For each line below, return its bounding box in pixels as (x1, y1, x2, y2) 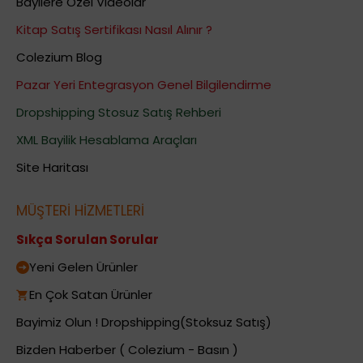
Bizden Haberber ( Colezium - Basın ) (16, 340, 238, 358)
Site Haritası (16, 158, 88, 176)
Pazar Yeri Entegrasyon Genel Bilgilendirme (16, 75, 271, 93)
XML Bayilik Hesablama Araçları (16, 130, 197, 148)
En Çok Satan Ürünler (29, 285, 152, 303)
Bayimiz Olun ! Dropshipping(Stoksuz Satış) (16, 313, 271, 331)
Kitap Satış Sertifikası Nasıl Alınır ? (16, 20, 212, 38)
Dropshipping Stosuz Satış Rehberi (16, 103, 221, 121)
